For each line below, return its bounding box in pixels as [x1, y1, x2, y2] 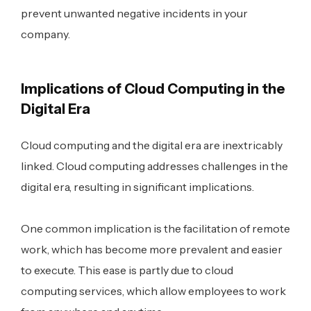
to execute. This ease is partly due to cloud [21, 263, 233, 278]
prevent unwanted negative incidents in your [21, 6, 248, 21]
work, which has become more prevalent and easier [21, 242, 283, 257]
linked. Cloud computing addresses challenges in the [21, 159, 288, 174]
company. [21, 27, 70, 42]
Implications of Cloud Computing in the [21, 81, 285, 98]
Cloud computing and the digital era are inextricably [21, 138, 283, 153]
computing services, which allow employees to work [21, 284, 286, 299]
